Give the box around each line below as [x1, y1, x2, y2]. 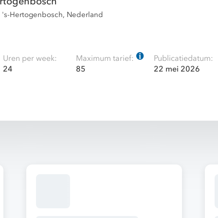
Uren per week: [3, 53, 57, 64]
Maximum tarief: [76, 53, 134, 64]
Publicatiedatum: [154, 53, 213, 64]
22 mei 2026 [154, 64, 200, 74]
